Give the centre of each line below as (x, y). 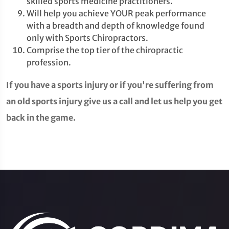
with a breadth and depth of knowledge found (116, 26)
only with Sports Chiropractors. (87, 38)
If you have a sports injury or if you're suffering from (110, 85)
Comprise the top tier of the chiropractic (105, 50)
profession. (49, 62)
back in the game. (41, 118)
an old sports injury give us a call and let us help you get (114, 101)
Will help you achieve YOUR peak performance (116, 13)
